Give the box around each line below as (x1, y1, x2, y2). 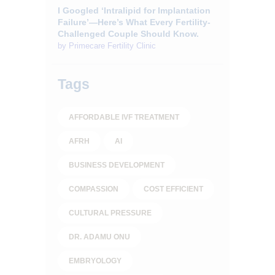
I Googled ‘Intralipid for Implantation (58, 6, 211, 16)
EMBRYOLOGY (69, 256, 122, 265)
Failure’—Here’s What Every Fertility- (58, 17, 211, 28)
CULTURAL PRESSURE (69, 208, 152, 217)
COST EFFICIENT (144, 184, 203, 193)
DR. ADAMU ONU (69, 232, 130, 241)
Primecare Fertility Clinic (69, 41, 156, 51)
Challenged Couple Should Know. (58, 29, 199, 39)
